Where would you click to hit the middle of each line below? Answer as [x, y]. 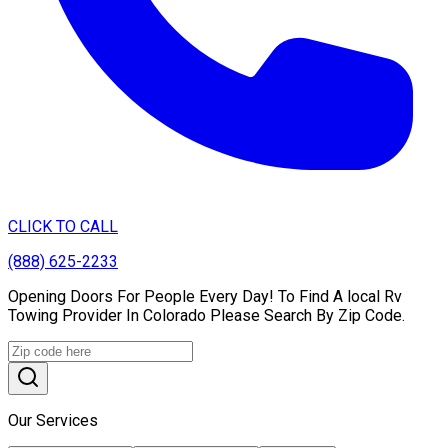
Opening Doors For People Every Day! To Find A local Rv [205, 296]
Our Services [53, 420]
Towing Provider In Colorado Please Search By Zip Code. [206, 315]
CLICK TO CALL [63, 226]
